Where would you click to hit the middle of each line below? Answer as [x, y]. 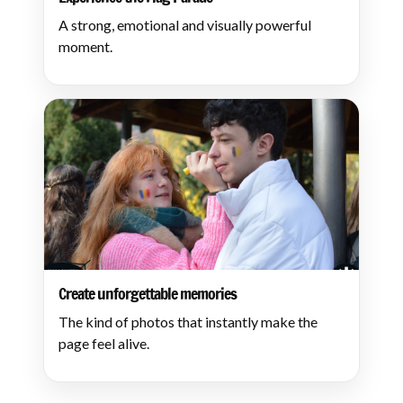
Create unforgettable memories [148, 293]
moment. [85, 46]
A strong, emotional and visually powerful [185, 25]
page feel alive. [104, 343]
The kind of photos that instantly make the [188, 322]
